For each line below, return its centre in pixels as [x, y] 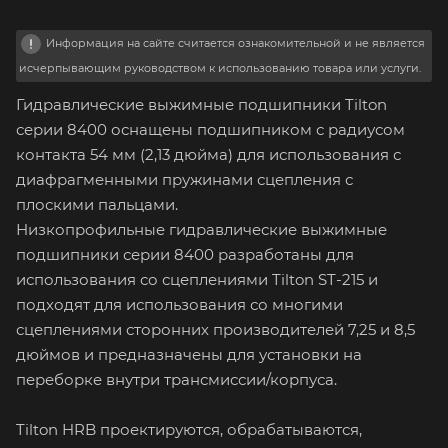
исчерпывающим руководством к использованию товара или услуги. [220, 67]
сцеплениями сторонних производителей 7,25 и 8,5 [215, 329]
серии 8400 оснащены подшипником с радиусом [210, 129]
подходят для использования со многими [179, 304]
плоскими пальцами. [97, 204]
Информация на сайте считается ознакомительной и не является [235, 42]
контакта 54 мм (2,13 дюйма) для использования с [208, 154]
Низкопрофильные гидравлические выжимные [201, 229]
